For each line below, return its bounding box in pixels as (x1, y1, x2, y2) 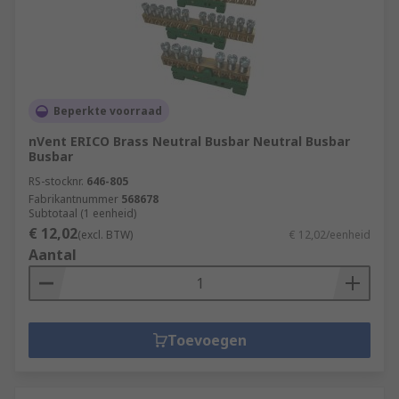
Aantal (28, 245, 77, 265)
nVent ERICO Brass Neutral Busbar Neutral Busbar (28, 133, 350, 150)
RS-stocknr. (28, 174, 84, 189)
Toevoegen (167, 330, 247, 350)
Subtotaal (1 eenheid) (28, 206, 136, 221)
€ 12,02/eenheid (289, 227, 370, 242)
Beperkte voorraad (53, 103, 162, 118)
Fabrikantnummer (28, 191, 118, 207)
